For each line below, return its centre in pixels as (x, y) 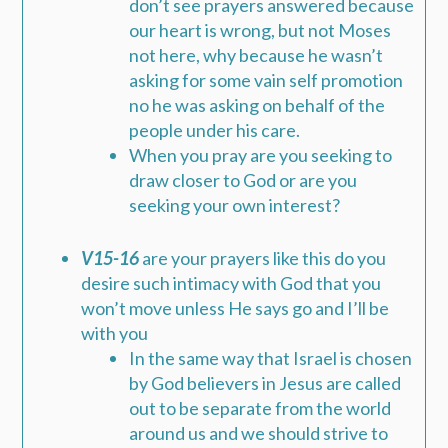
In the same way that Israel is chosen (271, 358)
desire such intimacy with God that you (231, 283)
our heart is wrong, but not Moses (260, 30)
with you (115, 333)
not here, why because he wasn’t (256, 55)
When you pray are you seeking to (261, 155)
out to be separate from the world (260, 408)
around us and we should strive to (259, 433)
